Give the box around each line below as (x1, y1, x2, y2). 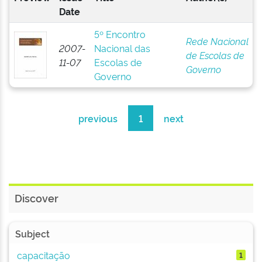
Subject (15, 227, 50, 240)
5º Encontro (94, 27, 146, 40)
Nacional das (94, 42, 150, 54)
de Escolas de (185, 49, 244, 61)
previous (78, 112, 118, 125)
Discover (15, 191, 58, 205)
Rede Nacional (185, 35, 249, 47)
